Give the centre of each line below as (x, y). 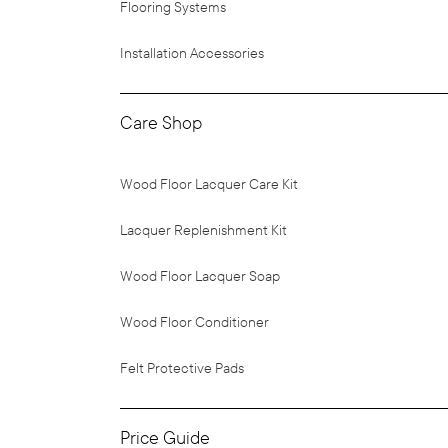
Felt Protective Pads (182, 368)
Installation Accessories (192, 53)
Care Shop (161, 123)
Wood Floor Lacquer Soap (200, 276)
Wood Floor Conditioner (194, 322)
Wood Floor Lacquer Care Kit (209, 184)
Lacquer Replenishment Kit (203, 230)
